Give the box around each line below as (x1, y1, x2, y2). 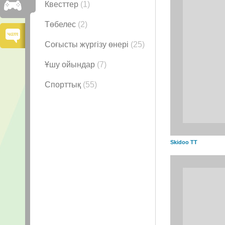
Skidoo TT (170, 139, 197, 145)
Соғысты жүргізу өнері (45, 40, 131, 49)
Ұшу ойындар (45, 60, 97, 69)
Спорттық (45, 80, 83, 89)
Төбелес (45, 20, 78, 29)
